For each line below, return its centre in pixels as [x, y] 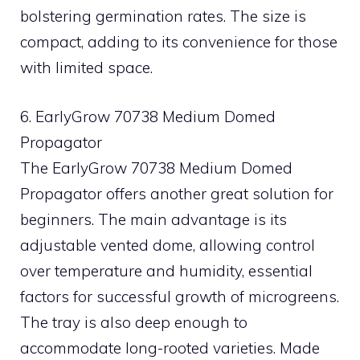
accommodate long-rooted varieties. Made [170, 348]
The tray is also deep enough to [134, 322]
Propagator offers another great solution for [177, 193]
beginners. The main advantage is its [153, 219]
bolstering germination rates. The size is [163, 16]
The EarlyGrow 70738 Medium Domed [156, 168]
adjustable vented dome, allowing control [168, 245]
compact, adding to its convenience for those [179, 42]
